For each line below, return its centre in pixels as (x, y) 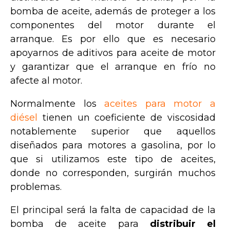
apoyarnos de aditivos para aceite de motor (113, 53)
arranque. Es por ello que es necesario (113, 39)
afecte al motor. (46, 81)
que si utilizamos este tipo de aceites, (113, 159)
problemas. (36, 187)
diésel (24, 118)
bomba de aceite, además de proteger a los (113, 12)
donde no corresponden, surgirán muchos (113, 173)
